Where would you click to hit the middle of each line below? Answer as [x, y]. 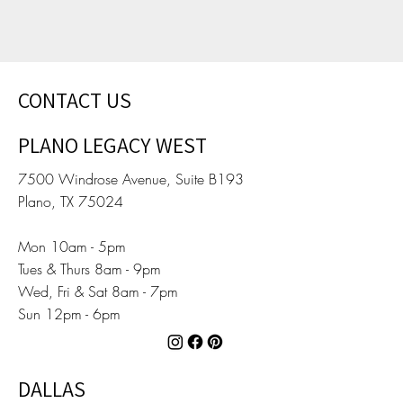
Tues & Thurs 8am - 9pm [89, 269]
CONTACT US [74, 100]
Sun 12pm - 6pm [69, 313]
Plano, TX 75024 [70, 201]
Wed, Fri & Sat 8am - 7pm [98, 291]
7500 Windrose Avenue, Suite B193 [130, 179]
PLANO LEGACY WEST [112, 144]
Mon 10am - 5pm [72, 246]
